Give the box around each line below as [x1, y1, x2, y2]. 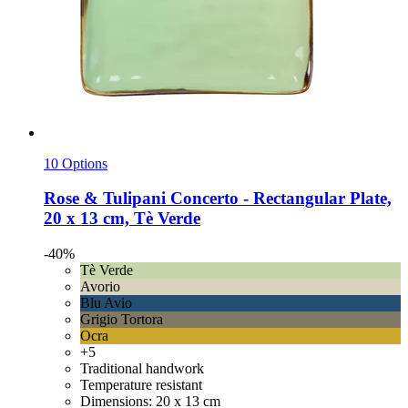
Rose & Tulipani [44, 189, 166, 209]
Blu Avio [80, 294, 132, 311]
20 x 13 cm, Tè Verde [44, 209, 200, 229]
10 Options [44, 155, 107, 171]
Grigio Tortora [80, 311, 163, 327]
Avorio [80, 278, 120, 294]
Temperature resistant [80, 376, 202, 393]
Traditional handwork [80, 360, 204, 376]
